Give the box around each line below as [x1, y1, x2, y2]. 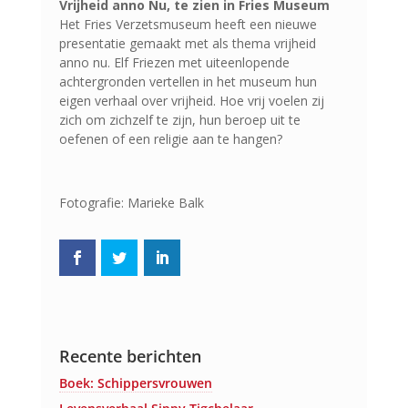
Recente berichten [58, 344, 201, 367]
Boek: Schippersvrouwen [58, 373, 212, 392]
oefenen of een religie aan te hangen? [58, 130, 282, 148]
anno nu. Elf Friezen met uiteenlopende [58, 54, 290, 72]
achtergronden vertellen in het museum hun [58, 73, 317, 91]
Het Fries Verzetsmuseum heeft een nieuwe [58, 15, 317, 34]
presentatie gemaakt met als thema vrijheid [58, 35, 316, 53]
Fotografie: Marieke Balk [58, 194, 204, 212]
